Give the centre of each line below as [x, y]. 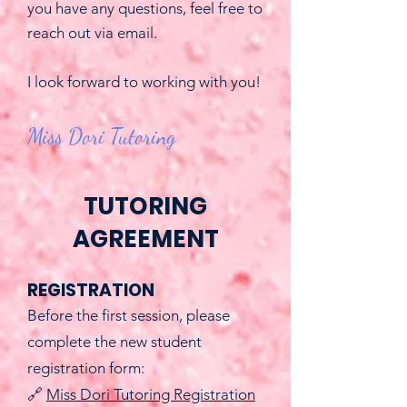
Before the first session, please [129, 315]
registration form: [86, 368]
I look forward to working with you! [144, 82]
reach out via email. [92, 33]
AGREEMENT [145, 239]
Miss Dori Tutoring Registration [151, 394]
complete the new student [114, 342]
